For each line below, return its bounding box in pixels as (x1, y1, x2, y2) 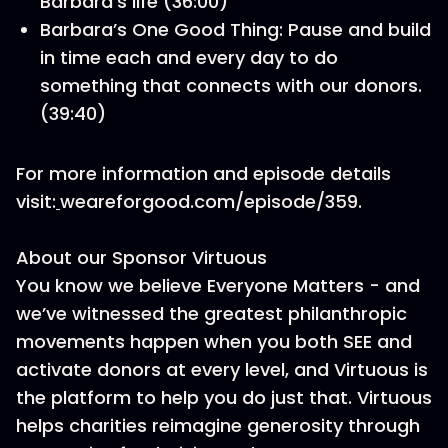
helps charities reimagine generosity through (16, 413, 420, 438)
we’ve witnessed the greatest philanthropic (16, 301, 407, 326)
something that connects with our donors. (40, 73, 422, 98)
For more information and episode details (16, 161, 391, 186)
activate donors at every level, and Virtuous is (16, 357, 428, 382)
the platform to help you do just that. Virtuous (16, 385, 432, 410)
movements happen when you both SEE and (16, 329, 412, 354)
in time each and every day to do (40, 45, 338, 70)
